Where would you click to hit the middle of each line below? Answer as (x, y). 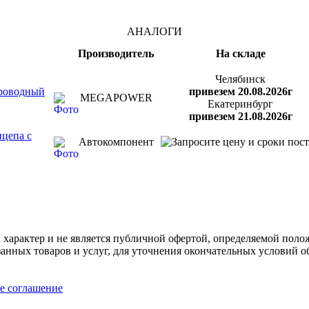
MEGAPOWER (116, 97)
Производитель (116, 53)
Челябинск (240, 79)
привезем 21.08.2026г (240, 116)
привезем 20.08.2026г (240, 91)
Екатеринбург (240, 103)
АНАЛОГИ (154, 31)
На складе (240, 53)
